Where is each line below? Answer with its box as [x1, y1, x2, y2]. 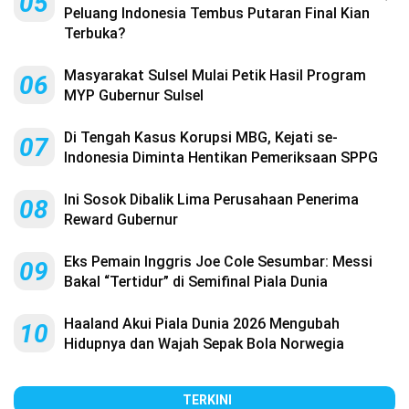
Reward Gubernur [64, 210, 178, 228]
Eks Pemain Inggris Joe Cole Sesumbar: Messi [64, 252, 372, 270]
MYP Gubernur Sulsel [64, 86, 204, 104]
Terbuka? [64, 24, 126, 42]
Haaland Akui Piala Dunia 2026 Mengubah [64, 314, 340, 332]
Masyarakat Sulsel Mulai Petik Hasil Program [64, 66, 366, 84]
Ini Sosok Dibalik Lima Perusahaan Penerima [64, 190, 359, 208]
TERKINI [182, 392, 232, 407]
